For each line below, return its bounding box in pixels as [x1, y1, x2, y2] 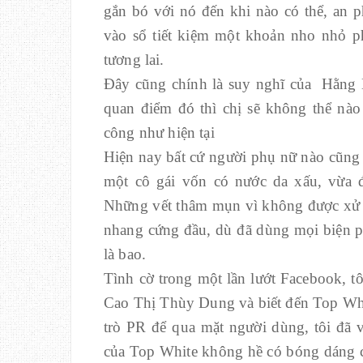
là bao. [104, 246, 147, 263]
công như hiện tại [104, 124, 215, 141]
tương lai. [104, 51, 164, 68]
